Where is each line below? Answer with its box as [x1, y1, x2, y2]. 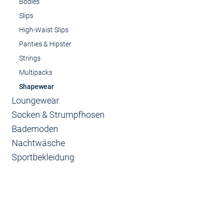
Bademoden [12, 124, 58, 134]
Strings [19, 54, 41, 62]
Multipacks [19, 68, 52, 76]
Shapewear [19, 83, 54, 90]
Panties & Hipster [19, 40, 71, 48]
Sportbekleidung [12, 152, 74, 162]
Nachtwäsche [12, 138, 65, 148]
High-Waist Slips [19, 26, 68, 34]
